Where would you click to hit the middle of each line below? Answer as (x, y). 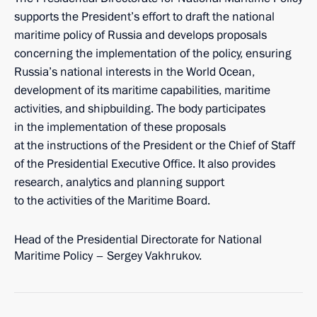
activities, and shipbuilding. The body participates (140, 109)
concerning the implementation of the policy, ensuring (153, 53)
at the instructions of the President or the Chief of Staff (155, 145)
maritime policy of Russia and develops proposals (140, 35)
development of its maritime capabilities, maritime (142, 90)
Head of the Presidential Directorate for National (138, 240)
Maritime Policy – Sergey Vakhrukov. (108, 256)
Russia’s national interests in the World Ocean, (134, 72)
